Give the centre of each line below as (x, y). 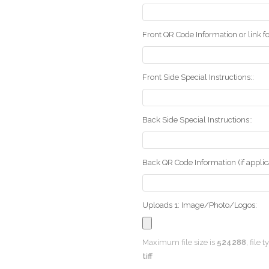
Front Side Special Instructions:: (198, 77)
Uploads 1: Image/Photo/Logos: (200, 205)
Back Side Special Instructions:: (198, 120)
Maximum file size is (180, 242)
